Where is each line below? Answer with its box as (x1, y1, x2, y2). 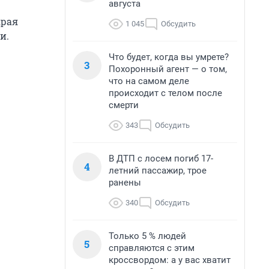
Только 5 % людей (109, 231, 186, 241)
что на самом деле (109, 76, 189, 86)
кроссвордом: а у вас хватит (109, 255, 231, 265)
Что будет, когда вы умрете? (109, 52, 229, 62)
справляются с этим (109, 243, 195, 253)
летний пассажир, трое (109, 165, 207, 176)
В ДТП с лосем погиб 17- (109, 153, 213, 164)
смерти (109, 100, 139, 110)
